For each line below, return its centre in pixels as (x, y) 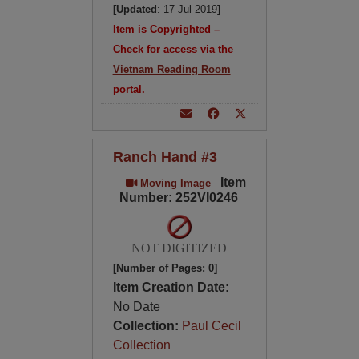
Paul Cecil (211, 326)
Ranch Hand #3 (165, 157)
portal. (129, 89)
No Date (136, 307)
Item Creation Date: (171, 287)
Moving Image (173, 183)
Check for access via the (173, 49)
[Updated (135, 9)
